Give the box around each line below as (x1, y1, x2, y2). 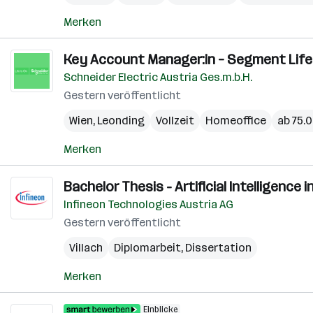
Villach (69, 241, 103, 254)
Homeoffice (205, 114, 266, 127)
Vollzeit (156, 114, 194, 127)
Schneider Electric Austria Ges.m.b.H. (64, 71, 252, 84)
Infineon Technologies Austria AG (64, 198, 233, 211)
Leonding (97, 114, 145, 127)
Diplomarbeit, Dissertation (114, 241, 252, 254)
